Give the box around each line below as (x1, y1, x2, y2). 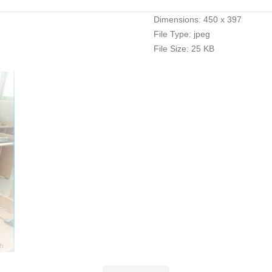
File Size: (153, 44, 189, 53)
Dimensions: (153, 15, 201, 24)
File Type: (153, 29, 191, 39)
